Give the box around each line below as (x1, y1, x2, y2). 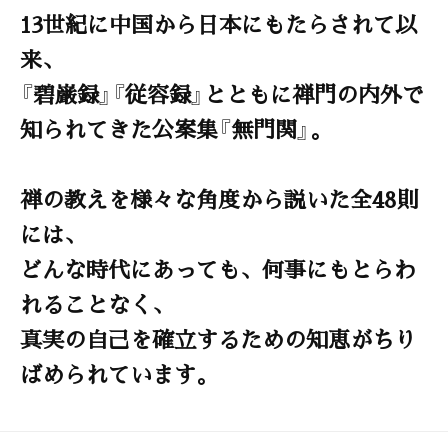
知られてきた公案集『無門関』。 (20, 112, 332, 144)
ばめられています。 (20, 357, 218, 389)
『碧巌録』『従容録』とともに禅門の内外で (20, 77, 424, 109)
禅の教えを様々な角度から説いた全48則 (20, 182, 418, 214)
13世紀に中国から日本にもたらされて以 (20, 7, 417, 39)
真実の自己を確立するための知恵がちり (20, 322, 416, 354)
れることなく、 (20, 287, 174, 319)
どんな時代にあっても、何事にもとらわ (20, 252, 416, 284)
